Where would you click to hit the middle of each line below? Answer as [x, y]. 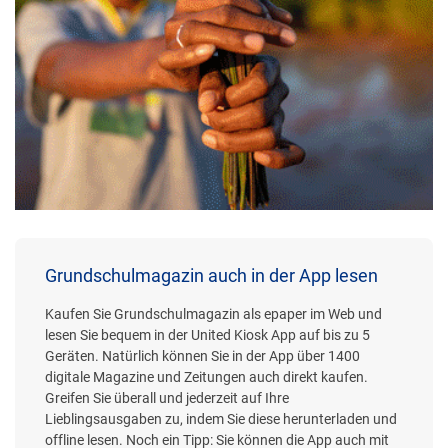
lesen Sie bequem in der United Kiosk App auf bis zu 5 [207, 334]
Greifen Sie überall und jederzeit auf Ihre [167, 397]
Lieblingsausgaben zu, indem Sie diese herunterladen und [221, 418]
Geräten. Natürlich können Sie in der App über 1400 [202, 355]
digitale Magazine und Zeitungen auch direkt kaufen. [206, 376]
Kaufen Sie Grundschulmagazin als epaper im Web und [213, 313]
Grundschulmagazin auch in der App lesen [211, 275]
